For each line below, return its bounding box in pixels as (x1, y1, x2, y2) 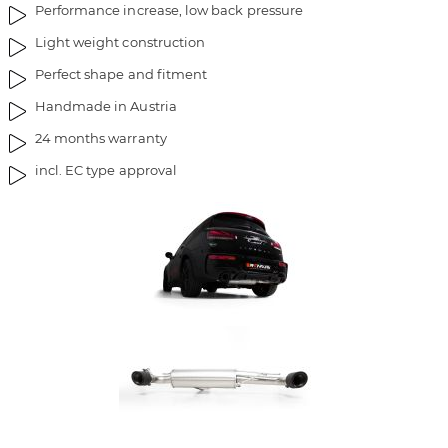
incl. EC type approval (34, 162, 178, 179)
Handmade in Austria (34, 98, 177, 115)
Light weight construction (34, 34, 206, 51)
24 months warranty (34, 130, 167, 147)
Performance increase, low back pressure (34, 2, 304, 19)
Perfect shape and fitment (34, 66, 208, 83)
